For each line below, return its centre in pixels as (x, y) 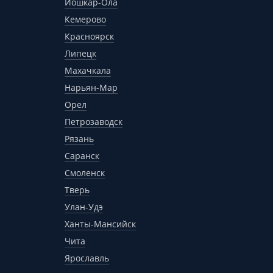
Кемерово (85, 19)
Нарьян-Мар (91, 87)
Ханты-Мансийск (100, 224)
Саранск (82, 156)
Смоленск (85, 173)
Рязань (79, 139)
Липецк (80, 53)
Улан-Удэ (84, 207)
